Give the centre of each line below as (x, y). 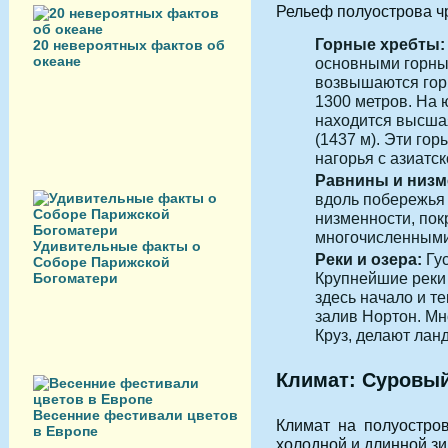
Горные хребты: (380, 44)
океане (57, 61)
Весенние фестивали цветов (135, 415)
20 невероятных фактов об (129, 45)
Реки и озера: (368, 258)
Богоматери (75, 278)
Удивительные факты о (117, 246)
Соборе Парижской (101, 262)
